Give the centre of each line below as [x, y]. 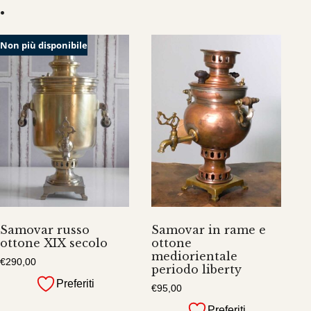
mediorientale [195, 257]
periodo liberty [197, 270]
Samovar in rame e [209, 230]
